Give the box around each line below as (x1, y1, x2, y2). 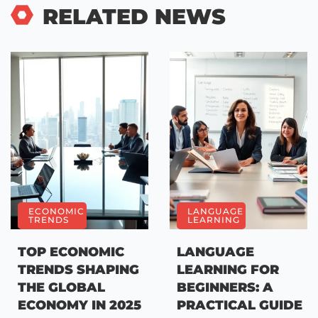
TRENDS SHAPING (18, 261, 139, 278)
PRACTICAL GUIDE (177, 297, 302, 313)
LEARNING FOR (177, 261, 279, 278)
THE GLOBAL (18, 279, 105, 295)
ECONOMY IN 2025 (18, 297, 141, 313)
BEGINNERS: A (177, 279, 273, 295)
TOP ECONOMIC (18, 243, 124, 260)
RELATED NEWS (43, 3, 226, 30)
